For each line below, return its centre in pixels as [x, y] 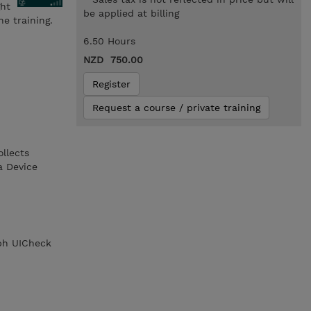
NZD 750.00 [113, 60]
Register [111, 84]
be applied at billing [131, 13]
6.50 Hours [109, 41]
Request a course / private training [176, 108]
